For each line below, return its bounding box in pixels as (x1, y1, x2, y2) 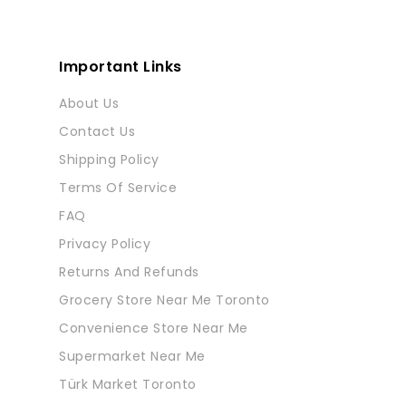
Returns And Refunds (59, 262, 199, 281)
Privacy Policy (59, 234, 151, 253)
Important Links (59, 55, 182, 77)
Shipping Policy (59, 150, 159, 169)
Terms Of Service (59, 178, 178, 197)
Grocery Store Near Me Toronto (59, 290, 270, 309)
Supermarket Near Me (59, 346, 206, 365)
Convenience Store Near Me (59, 318, 248, 337)
